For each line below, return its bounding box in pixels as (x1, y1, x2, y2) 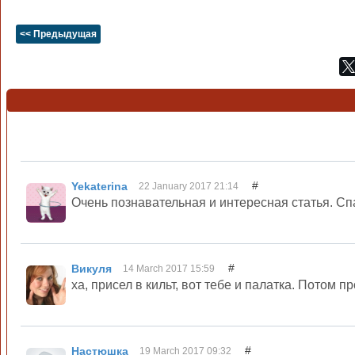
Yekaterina (71, 180, 131, 193)
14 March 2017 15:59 (123, 263, 217, 274)
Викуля (71, 262, 115, 275)
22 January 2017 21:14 (139, 181, 241, 192)
